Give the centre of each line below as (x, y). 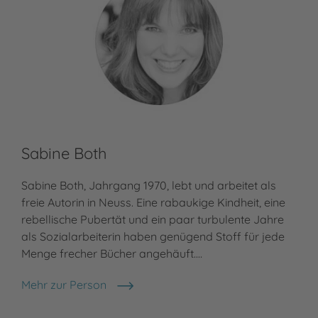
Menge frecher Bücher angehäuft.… (112, 254)
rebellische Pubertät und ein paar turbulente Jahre (153, 220)
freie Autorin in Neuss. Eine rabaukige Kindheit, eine (153, 203)
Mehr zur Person (64, 285)
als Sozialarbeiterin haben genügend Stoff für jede (153, 237)
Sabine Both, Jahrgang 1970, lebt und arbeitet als (149, 186)
